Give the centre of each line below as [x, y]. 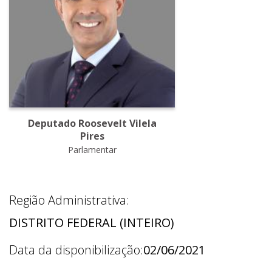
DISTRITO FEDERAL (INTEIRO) [92, 223]
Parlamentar [92, 150]
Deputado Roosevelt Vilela [92, 124]
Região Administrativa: [69, 200]
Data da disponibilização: [76, 250]
